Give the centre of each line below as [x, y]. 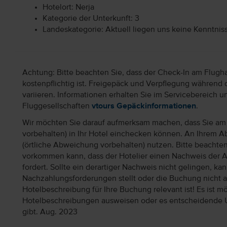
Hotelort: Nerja [68, 7]
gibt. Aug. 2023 [50, 212]
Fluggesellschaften [57, 106]
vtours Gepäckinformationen [144, 106]
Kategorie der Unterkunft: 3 [91, 18]
